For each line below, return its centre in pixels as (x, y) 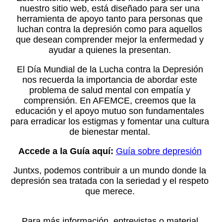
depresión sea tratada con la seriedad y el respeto (110, 181)
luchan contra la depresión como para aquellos (110, 29)
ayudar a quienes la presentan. (110, 50)
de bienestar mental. (110, 132)
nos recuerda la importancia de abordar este (110, 80)
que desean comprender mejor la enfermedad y (110, 39)
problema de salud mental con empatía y (110, 90)
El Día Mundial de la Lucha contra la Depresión (110, 69)
